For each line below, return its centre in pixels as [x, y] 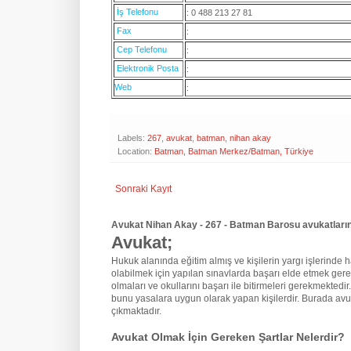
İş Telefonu [138, 12]
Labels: [132, 138]
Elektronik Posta [148, 69]
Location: [136, 152]
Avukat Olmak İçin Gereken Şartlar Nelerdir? [228, 337]
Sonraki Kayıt [143, 189]
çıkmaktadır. [136, 311]
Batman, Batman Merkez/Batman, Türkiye [234, 152]
